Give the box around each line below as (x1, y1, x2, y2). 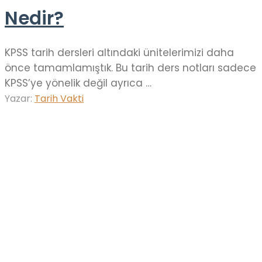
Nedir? (5, 5, 64, 32)
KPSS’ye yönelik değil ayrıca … (5, 75, 151, 90)
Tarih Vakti (35, 91, 84, 105)
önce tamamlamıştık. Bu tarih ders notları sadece (5, 60, 256, 75)
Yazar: (5, 91, 35, 105)
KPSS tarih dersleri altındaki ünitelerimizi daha (5, 45, 234, 60)
